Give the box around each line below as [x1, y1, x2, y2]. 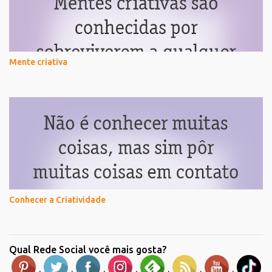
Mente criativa [9, 56, 67, 67]
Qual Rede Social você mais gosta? [9, 243, 166, 255]
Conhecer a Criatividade [9, 194, 106, 205]
